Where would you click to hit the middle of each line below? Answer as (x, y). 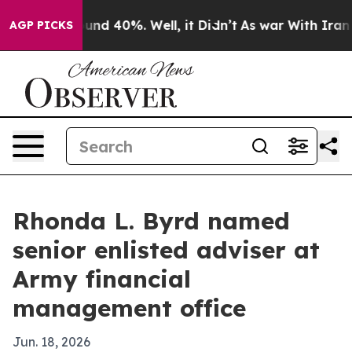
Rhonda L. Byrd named (151, 221)
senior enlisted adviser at (166, 250)
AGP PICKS (41, 25)
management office (129, 308)
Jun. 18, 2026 (51, 342)
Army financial (102, 279)
